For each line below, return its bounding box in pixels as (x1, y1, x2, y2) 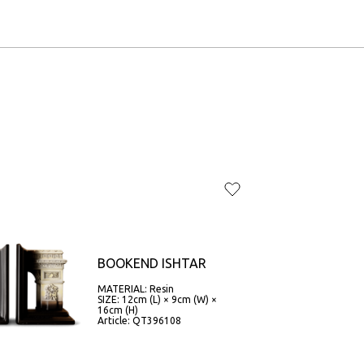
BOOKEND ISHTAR (97, 256, 206, 271)
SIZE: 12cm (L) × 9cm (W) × (97, 294, 217, 305)
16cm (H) (97, 305, 138, 315)
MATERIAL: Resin (97, 284, 174, 294)
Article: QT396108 (97, 315, 181, 326)
